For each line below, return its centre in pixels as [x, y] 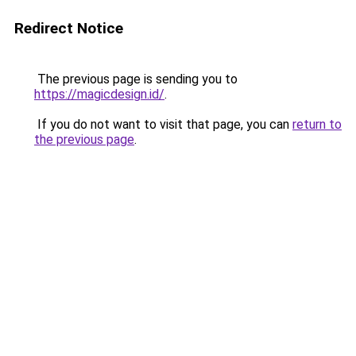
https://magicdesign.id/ [99, 94]
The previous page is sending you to [136, 79]
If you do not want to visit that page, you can [163, 124]
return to [317, 124]
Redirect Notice [69, 28]
